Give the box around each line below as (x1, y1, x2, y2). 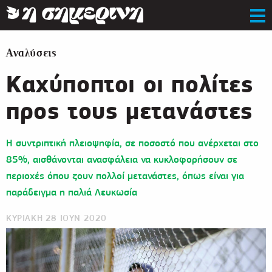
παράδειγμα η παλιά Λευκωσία (6, 186, 137, 198)
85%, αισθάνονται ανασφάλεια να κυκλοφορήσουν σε (6, 153, 237, 165)
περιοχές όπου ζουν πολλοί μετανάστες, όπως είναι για (6, 169, 244, 182)
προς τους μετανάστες (6, 97, 254, 125)
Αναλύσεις (6, 47, 57, 59)
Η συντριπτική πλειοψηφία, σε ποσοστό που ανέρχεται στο (6, 137, 259, 149)
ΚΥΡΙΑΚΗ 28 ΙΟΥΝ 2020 (6, 212, 107, 223)
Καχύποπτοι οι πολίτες (6, 70, 254, 98)
